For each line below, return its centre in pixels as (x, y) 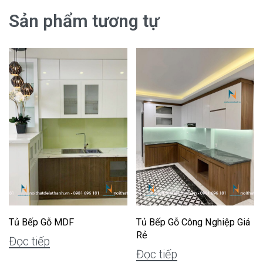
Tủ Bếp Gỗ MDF (41, 222)
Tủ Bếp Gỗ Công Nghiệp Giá (193, 222)
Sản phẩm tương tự (84, 21)
